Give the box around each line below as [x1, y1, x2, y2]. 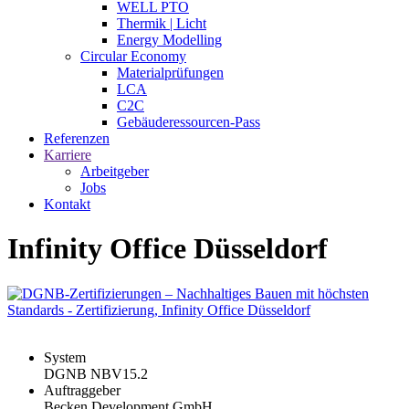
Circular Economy [80, 48, 186, 64]
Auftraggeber [44, 382, 121, 398]
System [44, 349, 86, 365]
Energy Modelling [117, 32, 222, 47]
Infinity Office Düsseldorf [7, 232, 328, 266]
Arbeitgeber [80, 163, 149, 179]
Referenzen [44, 131, 110, 146]
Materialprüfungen [117, 65, 224, 80]
